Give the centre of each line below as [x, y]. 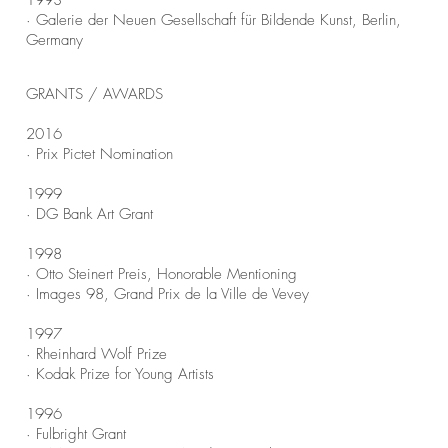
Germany [54, 40]
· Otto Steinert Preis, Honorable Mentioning [161, 274]
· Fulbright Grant [76, 434]
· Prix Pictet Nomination [99, 154]
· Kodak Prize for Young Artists [120, 374]
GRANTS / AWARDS [94, 94]
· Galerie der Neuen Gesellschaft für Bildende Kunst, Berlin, [213, 20]
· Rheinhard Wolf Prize [96, 354]
